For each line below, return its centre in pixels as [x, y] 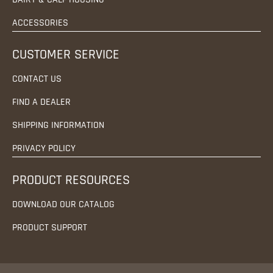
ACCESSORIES [40, 23]
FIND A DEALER [41, 102]
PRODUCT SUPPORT [50, 227]
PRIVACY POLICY [44, 148]
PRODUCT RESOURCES [71, 180]
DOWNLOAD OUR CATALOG [63, 204]
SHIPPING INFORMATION [58, 125]
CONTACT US [37, 79]
